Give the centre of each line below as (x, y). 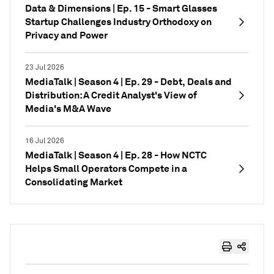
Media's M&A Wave (68, 109)
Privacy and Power (66, 35)
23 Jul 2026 (45, 68)
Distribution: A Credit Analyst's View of (111, 95)
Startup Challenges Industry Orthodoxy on (118, 22)
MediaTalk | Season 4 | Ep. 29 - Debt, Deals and (128, 82)
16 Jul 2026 (45, 141)
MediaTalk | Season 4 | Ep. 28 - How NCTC (116, 155)
